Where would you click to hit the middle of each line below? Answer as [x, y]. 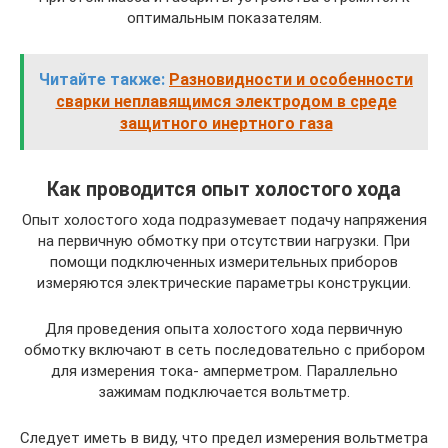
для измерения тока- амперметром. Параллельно [224, 371]
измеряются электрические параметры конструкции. [224, 283]
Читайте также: [102, 79]
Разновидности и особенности [291, 79]
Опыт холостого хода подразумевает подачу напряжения [224, 220]
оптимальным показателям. [224, 18]
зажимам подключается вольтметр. [224, 392]
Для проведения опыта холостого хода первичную [224, 329]
